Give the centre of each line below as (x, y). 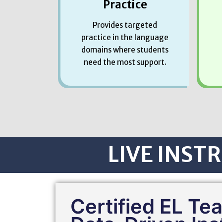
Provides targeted (125, 25)
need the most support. (125, 62)
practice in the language (125, 37)
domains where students (125, 50)
